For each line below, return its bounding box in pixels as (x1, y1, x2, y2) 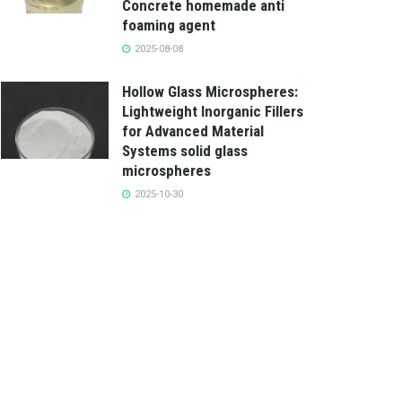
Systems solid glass (122, 142, 248, 160)
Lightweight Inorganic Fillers (122, 102, 303, 120)
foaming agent (122, 16, 215, 34)
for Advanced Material (122, 122, 264, 140)
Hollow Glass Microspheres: (122, 83, 298, 100)
